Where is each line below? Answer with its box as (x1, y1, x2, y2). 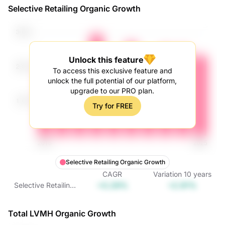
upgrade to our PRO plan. (70, 86, 155, 95)
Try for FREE (92, 101, 133, 110)
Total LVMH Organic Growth (8, 208, 116, 218)
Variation (153, 170, 182, 178)
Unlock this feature (69, 55, 144, 65)
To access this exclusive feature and (52, 66, 172, 75)
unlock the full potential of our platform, (48, 76, 177, 85)
